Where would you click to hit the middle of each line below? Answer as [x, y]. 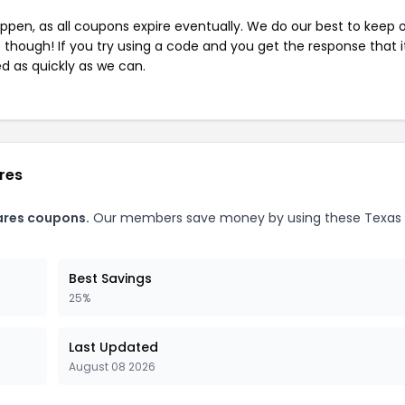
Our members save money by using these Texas [245, 218]
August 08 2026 [112, 367]
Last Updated [113, 347]
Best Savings [110, 278]
